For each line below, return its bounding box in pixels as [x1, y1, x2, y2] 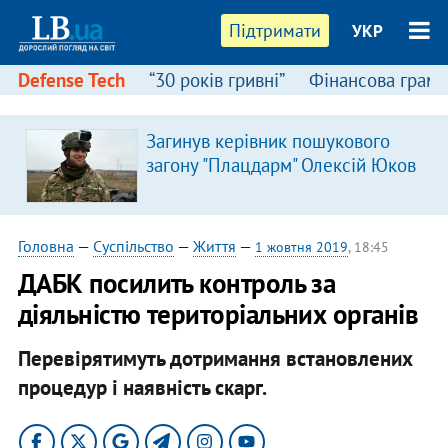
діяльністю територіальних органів [17, 297, 419, 331]
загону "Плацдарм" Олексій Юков [145, 153, 416, 177]
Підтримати [229, 19, 322, 42]
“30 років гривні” [148, 68, 285, 92]
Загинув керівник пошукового [145, 129, 390, 153]
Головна [17, 236, 74, 256]
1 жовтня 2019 [254, 238, 348, 256]
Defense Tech [17, 68, 125, 92]
